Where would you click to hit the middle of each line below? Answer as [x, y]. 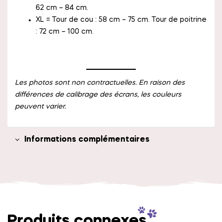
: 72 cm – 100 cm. [65, 31]
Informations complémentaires [87, 139]
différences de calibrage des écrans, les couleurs [98, 94]
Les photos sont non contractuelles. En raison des [100, 83]
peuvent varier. [41, 106]
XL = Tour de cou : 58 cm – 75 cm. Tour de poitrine [121, 20]
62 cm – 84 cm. [62, 8]
